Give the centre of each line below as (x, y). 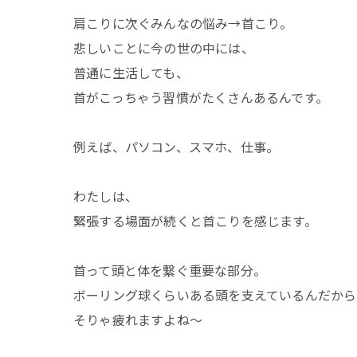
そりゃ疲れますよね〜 (138, 319)
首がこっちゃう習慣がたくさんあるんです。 (201, 97)
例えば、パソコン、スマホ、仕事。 (177, 146)
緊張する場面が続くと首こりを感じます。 (195, 220)
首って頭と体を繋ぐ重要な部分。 (170, 270)
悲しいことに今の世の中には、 (164, 47)
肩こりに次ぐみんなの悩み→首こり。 (183, 23)
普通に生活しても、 (131, 72)
